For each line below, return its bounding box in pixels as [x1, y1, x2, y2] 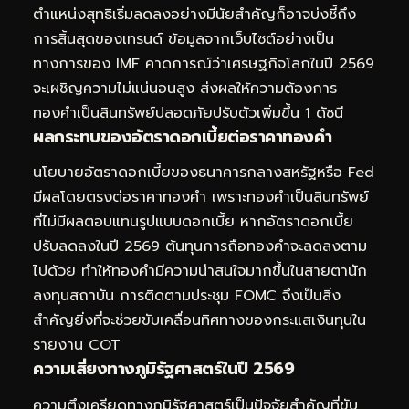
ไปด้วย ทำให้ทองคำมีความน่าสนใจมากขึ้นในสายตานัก [33, 260, 367, 283]
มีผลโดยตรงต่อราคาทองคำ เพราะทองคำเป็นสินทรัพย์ [33, 186, 369, 209]
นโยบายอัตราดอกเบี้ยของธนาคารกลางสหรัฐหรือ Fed [33, 162, 374, 184]
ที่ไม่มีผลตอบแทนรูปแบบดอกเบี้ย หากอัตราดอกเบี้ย [33, 211, 353, 234]
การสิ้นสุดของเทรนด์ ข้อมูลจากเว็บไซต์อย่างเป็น [33, 27, 334, 50]
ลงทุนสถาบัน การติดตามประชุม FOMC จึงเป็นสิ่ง [33, 285, 341, 308]
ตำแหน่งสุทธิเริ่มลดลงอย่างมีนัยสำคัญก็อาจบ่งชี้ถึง [33, 3, 356, 26]
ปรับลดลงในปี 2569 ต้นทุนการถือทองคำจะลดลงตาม [33, 236, 367, 258]
